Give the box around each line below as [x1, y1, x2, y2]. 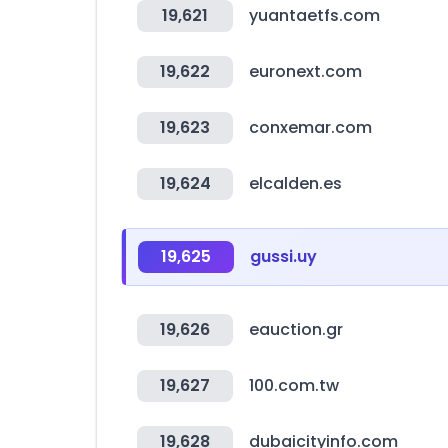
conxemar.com [249, 116, 372, 139]
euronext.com [249, 60, 362, 83]
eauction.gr [249, 318, 343, 341]
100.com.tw [249, 374, 339, 397]
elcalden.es [249, 172, 342, 195]
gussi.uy [250, 245, 317, 268]
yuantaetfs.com [249, 4, 380, 27]
